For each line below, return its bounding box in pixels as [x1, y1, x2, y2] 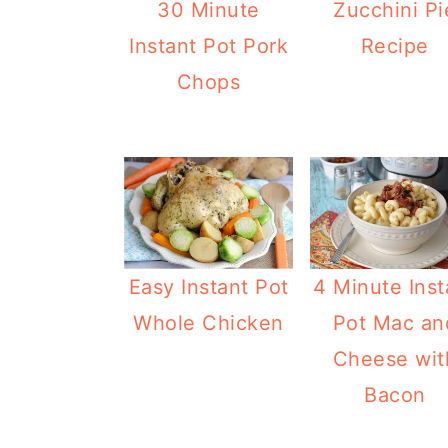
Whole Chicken [133, 310, 284, 335]
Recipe [360, 33, 429, 58]
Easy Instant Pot [128, 274, 289, 299]
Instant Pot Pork [129, 33, 289, 58]
